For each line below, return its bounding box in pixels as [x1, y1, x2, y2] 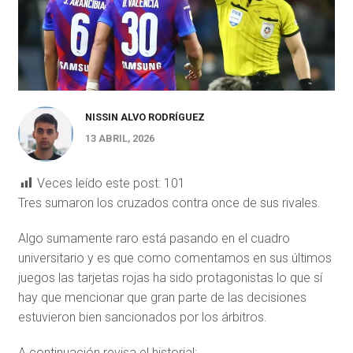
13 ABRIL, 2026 [84, 132, 154, 145]
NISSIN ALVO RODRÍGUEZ [84, 111, 205, 124]
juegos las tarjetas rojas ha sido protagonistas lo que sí [17, 270, 322, 286]
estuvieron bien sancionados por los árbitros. [17, 310, 267, 325]
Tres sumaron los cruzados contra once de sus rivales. [17, 195, 321, 211]
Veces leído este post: [36, 176, 161, 191]
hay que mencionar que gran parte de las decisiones [17, 290, 307, 306]
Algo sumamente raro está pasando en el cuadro [17, 231, 290, 247]
